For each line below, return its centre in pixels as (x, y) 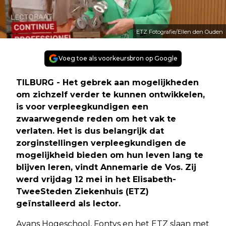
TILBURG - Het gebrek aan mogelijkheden (107, 82)
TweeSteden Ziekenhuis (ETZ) (82, 191)
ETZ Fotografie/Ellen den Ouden (180, 32)
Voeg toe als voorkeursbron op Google (118, 58)
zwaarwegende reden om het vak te (96, 119)
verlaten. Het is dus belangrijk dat (90, 131)
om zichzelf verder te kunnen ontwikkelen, (110, 94)
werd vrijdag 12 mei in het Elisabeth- (96, 179)
